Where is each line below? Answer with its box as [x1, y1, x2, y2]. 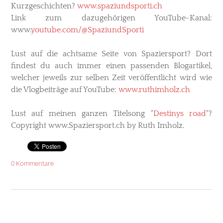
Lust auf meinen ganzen [11, 109, 113, 118]
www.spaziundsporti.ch [77, 1, 162, 11]
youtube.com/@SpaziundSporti [31, 25, 144, 35]
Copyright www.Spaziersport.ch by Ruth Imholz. [11, 121, 184, 130]
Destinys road [153, 109, 207, 118]
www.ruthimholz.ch [118, 85, 190, 95]
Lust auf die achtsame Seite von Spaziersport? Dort [11, 49, 212, 59]
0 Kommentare [11, 159, 54, 168]
